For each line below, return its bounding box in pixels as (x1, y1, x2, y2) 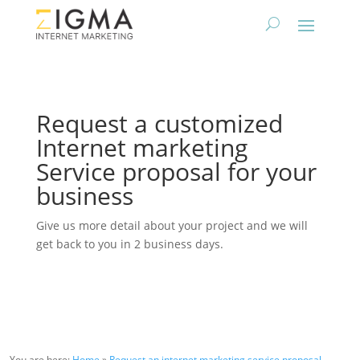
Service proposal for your (35, 155, 317, 189)
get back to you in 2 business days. (35, 236, 223, 252)
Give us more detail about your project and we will (35, 218, 308, 234)
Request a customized (35, 107, 283, 141)
